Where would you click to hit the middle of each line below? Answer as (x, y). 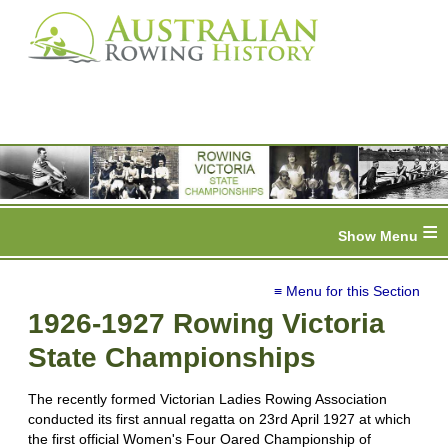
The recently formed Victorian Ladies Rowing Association (207, 399)
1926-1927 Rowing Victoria (206, 324)
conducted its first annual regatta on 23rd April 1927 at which (219, 419)
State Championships (172, 358)
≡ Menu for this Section (347, 291)
